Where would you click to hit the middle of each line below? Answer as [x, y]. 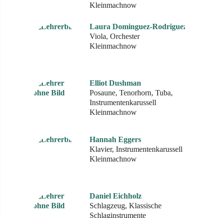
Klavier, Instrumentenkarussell [136, 149]
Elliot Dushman [115, 83]
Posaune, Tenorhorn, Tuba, [131, 93]
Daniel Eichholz [116, 196]
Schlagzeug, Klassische [126, 206]
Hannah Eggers [115, 139]
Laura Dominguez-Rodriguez [138, 27]
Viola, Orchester [115, 36]
